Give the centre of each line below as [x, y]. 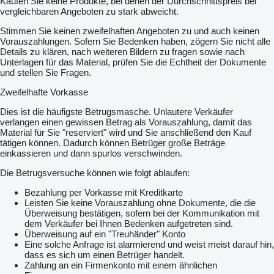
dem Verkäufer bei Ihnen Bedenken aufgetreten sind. [129, 224]
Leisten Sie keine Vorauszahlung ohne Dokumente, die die [140, 203]
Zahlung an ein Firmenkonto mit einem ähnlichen [121, 265]
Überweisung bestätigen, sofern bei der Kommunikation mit [142, 213]
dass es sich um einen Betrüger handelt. [105, 255]
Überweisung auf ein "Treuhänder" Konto [105, 234]
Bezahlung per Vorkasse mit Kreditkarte [104, 193]
